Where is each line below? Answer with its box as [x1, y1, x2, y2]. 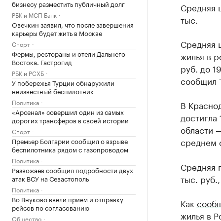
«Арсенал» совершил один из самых [12, 107, 124, 116]
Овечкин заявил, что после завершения [12, 19, 134, 29]
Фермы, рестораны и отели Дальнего [12, 48, 125, 58]
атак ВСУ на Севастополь [12, 173, 89, 183]
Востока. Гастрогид [12, 57, 72, 67]
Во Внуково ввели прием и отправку [12, 194, 123, 204]
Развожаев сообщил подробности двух [12, 165, 133, 175]
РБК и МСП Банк [12, 10, 57, 19]
